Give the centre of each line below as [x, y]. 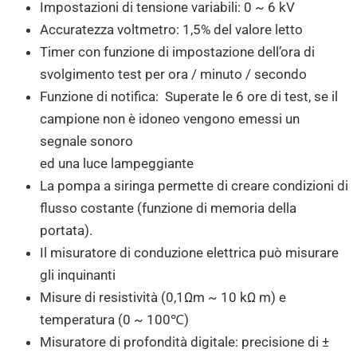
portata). [66, 231]
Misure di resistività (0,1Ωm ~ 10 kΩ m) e [163, 298]
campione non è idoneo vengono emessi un [170, 119]
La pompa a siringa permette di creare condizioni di [194, 186]
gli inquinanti [78, 275]
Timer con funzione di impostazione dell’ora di [177, 52]
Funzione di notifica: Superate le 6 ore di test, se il [189, 97]
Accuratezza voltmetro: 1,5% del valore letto [171, 30]
